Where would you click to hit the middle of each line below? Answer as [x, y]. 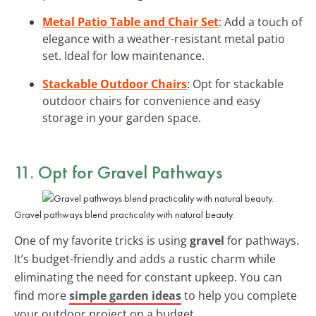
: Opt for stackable [235, 84]
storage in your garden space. [122, 117]
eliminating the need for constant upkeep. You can [148, 277]
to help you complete [239, 295]
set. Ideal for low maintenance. [123, 55]
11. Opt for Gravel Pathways [118, 172]
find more [42, 295]
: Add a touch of [260, 22]
